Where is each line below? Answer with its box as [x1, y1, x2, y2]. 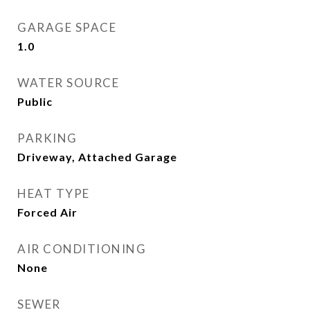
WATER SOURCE [17, 75, 119, 90]
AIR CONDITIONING [17, 241, 146, 256]
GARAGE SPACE [17, 20, 116, 35]
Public [17, 95, 53, 108]
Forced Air [17, 206, 77, 219]
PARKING [17, 131, 77, 145]
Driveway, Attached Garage [17, 150, 177, 163]
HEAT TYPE [17, 186, 90, 201]
